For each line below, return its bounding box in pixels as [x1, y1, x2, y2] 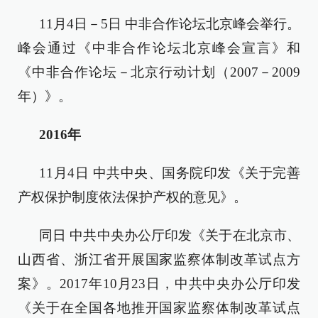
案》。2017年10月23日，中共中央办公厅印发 [18, 276, 300, 291]
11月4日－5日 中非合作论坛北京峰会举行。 [39, 16, 300, 31]
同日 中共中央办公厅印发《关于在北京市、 [39, 228, 300, 243]
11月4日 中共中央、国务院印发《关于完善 [39, 165, 300, 180]
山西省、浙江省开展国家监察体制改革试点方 [18, 252, 300, 267]
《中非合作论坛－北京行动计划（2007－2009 [18, 65, 300, 79]
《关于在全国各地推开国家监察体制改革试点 [18, 300, 300, 315]
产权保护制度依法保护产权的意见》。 [18, 190, 247, 204]
